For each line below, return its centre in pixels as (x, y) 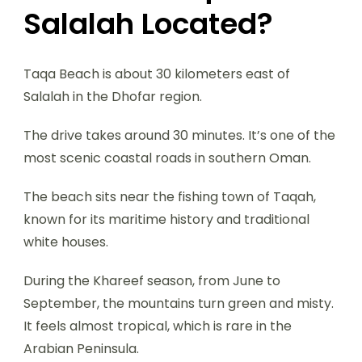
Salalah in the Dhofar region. (113, 96)
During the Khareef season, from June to (152, 280)
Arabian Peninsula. (81, 348)
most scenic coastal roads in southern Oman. (167, 158)
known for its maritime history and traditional (166, 219)
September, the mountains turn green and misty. (179, 303)
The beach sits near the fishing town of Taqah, (170, 196)
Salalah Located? (148, 23)
